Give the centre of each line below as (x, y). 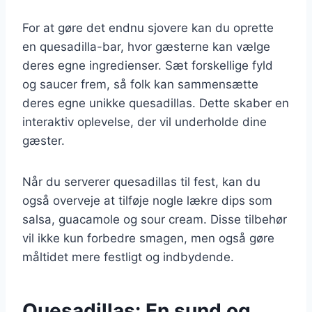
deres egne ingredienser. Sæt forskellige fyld (148, 65)
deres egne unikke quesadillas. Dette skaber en (156, 103)
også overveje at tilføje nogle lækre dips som (147, 200)
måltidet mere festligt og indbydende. (128, 257)
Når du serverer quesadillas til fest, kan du (141, 181)
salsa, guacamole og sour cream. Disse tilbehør (155, 219)
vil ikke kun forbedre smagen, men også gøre (148, 238)
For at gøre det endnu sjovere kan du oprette (148, 28)
